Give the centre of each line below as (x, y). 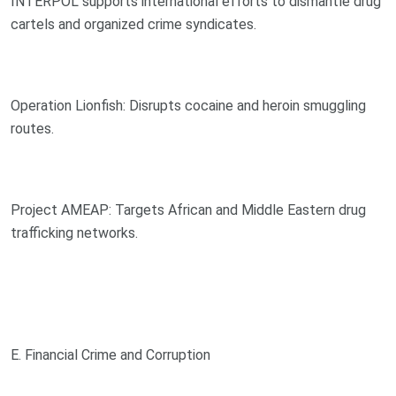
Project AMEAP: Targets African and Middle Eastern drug (188, 209)
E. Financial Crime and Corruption (110, 354)
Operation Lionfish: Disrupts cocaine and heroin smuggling (188, 105)
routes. (32, 128)
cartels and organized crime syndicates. (133, 24)
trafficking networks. (74, 232)
